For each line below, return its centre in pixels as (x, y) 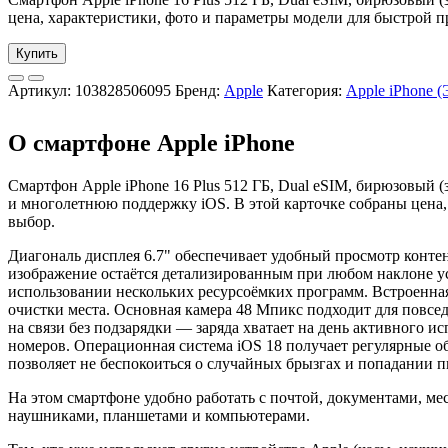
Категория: (306, 91)
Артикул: (41, 91)
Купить (37, 54)
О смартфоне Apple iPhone (151, 143)
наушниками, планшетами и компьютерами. (159, 416)
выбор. (31, 222)
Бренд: (199, 91)
